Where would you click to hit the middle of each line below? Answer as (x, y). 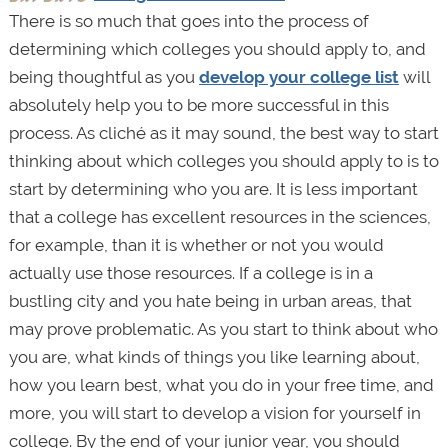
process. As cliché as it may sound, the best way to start (223, 132)
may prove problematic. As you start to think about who (223, 328)
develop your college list (298, 76)
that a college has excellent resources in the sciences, (219, 216)
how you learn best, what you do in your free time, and (221, 384)
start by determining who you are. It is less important (213, 188)
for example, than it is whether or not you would (196, 244)
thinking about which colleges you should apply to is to (223, 160)
